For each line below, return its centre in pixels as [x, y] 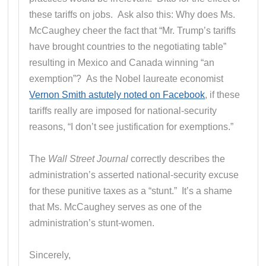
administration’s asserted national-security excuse [134, 175]
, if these [223, 94]
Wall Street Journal [88, 159]
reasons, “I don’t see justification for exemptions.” [132, 126]
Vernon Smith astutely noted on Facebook [117, 94]
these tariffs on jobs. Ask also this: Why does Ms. [132, 14]
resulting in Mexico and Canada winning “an [122, 62]
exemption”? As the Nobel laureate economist [126, 78]
